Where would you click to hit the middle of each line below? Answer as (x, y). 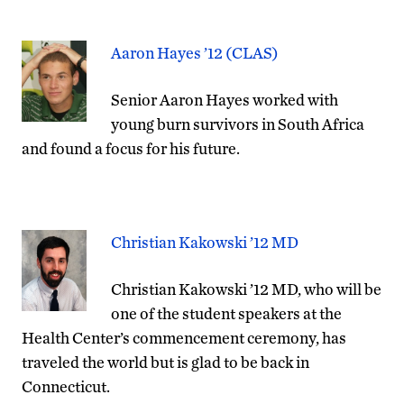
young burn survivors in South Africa (238, 124)
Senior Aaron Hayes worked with (225, 99)
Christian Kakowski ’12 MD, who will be (246, 289)
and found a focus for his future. (131, 148)
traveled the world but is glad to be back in (165, 362)
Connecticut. (66, 386)
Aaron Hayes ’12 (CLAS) (195, 52)
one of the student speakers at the (226, 313)
